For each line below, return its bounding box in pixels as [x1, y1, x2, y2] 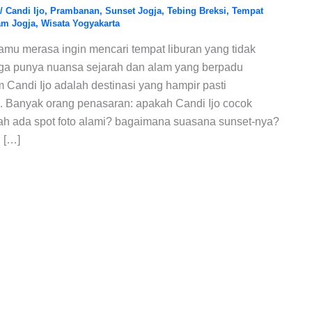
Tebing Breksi [166, 5, 226, 16]
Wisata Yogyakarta [40, 17, 120, 29]
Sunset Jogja [104, 5, 162, 16]
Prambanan [49, 5, 100, 16]
